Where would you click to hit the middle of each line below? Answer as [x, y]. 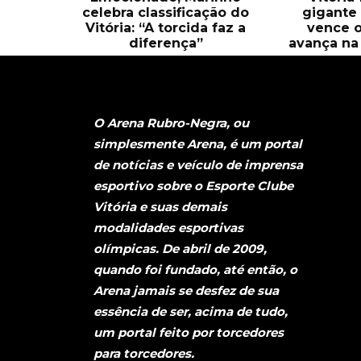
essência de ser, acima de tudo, [191, 312]
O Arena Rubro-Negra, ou [171, 123]
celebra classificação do [166, 12]
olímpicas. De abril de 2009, [180, 249]
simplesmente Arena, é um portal [198, 144]
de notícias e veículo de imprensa [198, 165]
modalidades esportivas [168, 228]
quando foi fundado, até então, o [195, 270]
